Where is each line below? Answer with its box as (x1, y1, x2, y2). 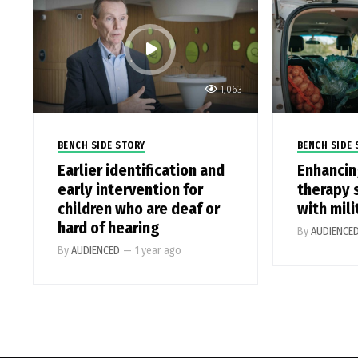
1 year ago (134, 244, 181, 258)
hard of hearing (57, 218, 160, 238)
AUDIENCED (70, 244, 120, 258)
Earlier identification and (57, 161, 225, 181)
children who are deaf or (57, 199, 220, 219)
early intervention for (57, 180, 203, 200)
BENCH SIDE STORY (57, 140, 145, 152)
